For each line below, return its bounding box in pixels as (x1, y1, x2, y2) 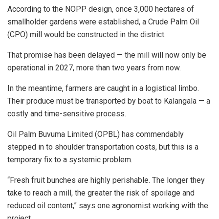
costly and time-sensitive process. (7, 109, 126, 119)
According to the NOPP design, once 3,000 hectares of (7, 4, 194, 14)
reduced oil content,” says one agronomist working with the (7, 201, 208, 211)
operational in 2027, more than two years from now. (7, 63, 181, 73)
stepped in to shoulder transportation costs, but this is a (7, 142, 198, 152)
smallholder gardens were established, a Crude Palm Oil (7, 17, 199, 27)
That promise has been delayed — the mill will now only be (7, 50, 206, 60)
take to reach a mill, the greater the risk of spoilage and (7, 188, 195, 198)
